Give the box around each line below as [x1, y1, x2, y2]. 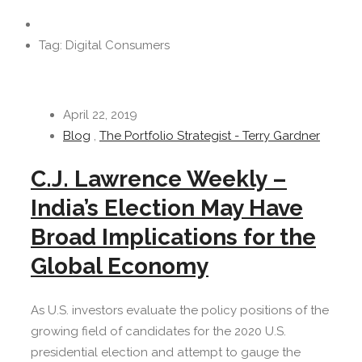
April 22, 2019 [63, 107, 137, 122]
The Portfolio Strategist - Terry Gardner [99, 128, 320, 143]
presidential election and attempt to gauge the [31, 345, 301, 360]
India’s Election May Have [31, 195, 303, 222]
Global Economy [31, 253, 208, 280]
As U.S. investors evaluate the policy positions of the [31, 303, 329, 318]
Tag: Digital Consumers [39, 37, 170, 53]
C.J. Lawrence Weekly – [31, 166, 287, 193]
